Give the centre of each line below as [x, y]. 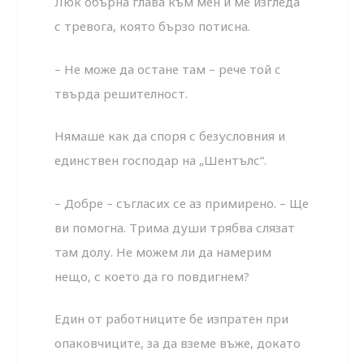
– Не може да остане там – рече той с [168, 69]
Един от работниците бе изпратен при [172, 319]
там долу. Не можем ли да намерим [163, 251]
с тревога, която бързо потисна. [153, 26]
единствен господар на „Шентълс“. [161, 160]
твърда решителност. [121, 93]
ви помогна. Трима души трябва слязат [175, 227]
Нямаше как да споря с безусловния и [170, 136]
